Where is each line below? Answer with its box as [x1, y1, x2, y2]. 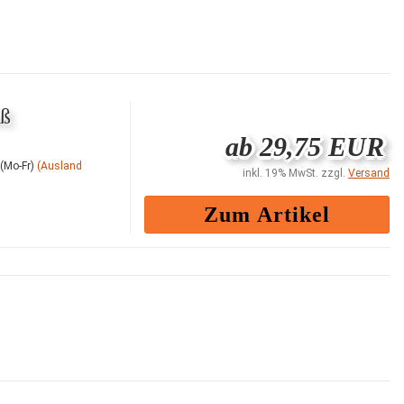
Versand [348, 166, 390, 179]
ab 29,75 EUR [225, 131, 384, 161]
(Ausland [37, 159, 82, 172]
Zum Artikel [204, 202, 330, 226]
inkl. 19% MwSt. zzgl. [243, 166, 348, 179]
